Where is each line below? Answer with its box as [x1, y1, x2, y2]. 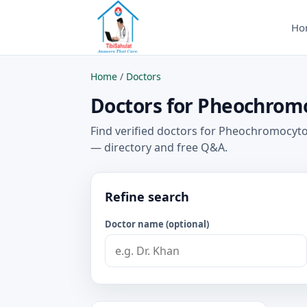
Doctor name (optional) [105, 217, 209, 230]
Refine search [105, 188, 189, 205]
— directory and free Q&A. [90, 140, 228, 155]
